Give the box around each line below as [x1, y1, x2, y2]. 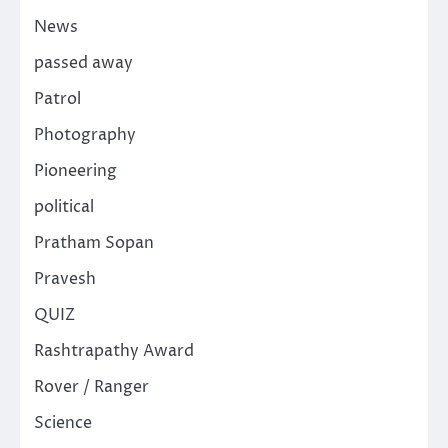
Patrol [34, 88, 81, 111]
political [34, 196, 94, 219]
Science [34, 412, 92, 435]
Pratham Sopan [34, 232, 154, 255]
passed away [34, 52, 133, 75]
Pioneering [34, 160, 117, 183]
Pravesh [34, 268, 96, 291]
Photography [34, 124, 136, 147]
